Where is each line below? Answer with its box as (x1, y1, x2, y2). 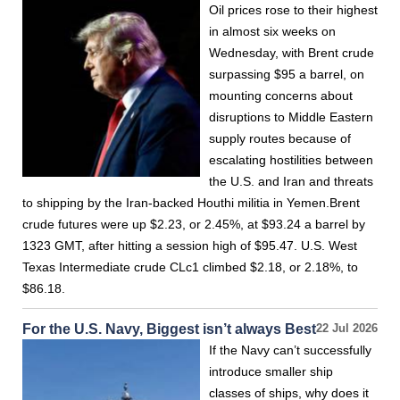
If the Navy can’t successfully (209, 343, 371, 357)
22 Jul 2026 (316, 322, 378, 335)
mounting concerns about (209, 88, 353, 103)
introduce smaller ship (209, 364, 333, 379)
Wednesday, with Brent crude (209, 46, 374, 60)
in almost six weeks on (209, 24, 336, 38)
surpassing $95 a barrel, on (209, 67, 364, 81)
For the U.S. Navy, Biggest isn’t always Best (22, 321, 316, 337)
